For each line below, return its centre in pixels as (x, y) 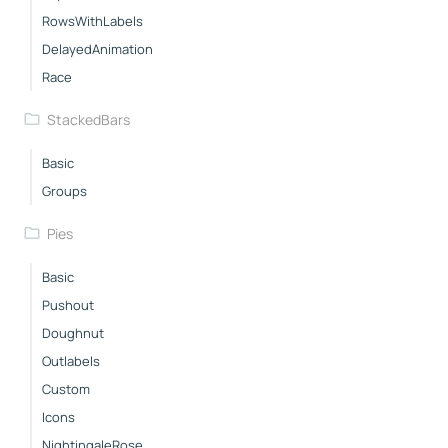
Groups (64, 190)
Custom (66, 388)
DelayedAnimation (97, 48)
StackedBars (88, 119)
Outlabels (71, 360)
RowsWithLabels (92, 20)
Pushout (68, 304)
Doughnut (73, 332)
